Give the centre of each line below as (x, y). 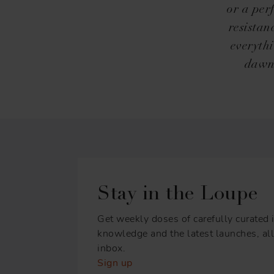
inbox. (111, 248)
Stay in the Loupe (178, 194)
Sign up (115, 263)
